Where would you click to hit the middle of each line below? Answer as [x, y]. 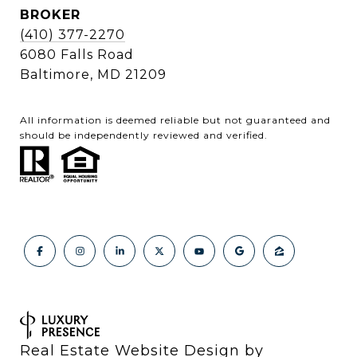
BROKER [50, 14]
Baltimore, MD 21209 [93, 74]
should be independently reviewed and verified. [144, 135]
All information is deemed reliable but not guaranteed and [175, 120]
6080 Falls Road [77, 54]
